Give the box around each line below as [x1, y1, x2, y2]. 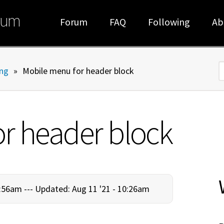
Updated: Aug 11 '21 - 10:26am [35, 182, 149, 194]
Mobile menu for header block [22, 65, 134, 76]
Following [148, 15, 190, 28]
